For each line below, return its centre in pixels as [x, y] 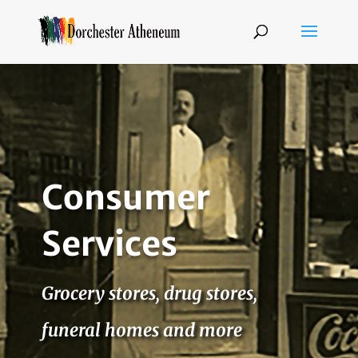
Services [109, 244]
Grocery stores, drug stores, [149, 293]
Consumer [125, 197]
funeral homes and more [141, 330]
